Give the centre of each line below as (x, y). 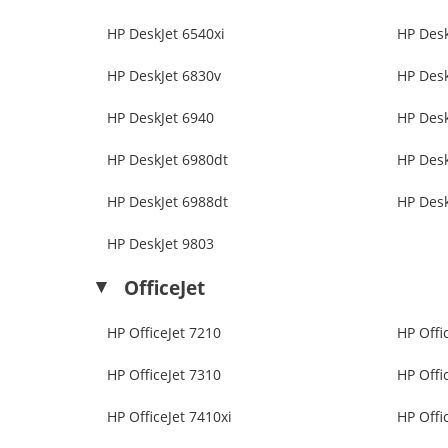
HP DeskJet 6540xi (166, 34)
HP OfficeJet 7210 (164, 333)
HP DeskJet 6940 (160, 118)
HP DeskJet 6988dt (167, 202)
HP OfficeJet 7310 (164, 375)
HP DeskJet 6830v (164, 76)
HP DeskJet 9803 (160, 244)
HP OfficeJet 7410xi (169, 417)
